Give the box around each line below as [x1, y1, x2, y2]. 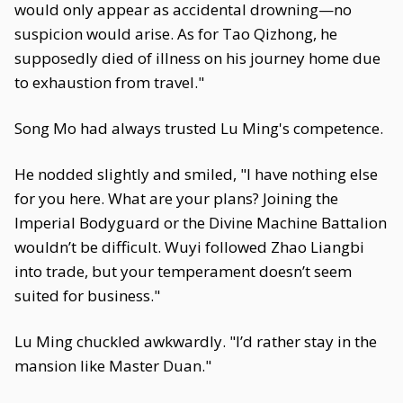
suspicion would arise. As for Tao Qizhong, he [14, 23, 337, 44]
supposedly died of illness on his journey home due [14, 48, 381, 68]
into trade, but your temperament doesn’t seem [14, 261, 352, 282]
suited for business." [14, 285, 160, 306]
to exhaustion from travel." [14, 72, 204, 93]
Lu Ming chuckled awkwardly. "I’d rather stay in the [14, 331, 377, 352]
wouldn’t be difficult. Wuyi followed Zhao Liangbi [14, 237, 364, 257]
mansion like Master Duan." [14, 355, 211, 376]
